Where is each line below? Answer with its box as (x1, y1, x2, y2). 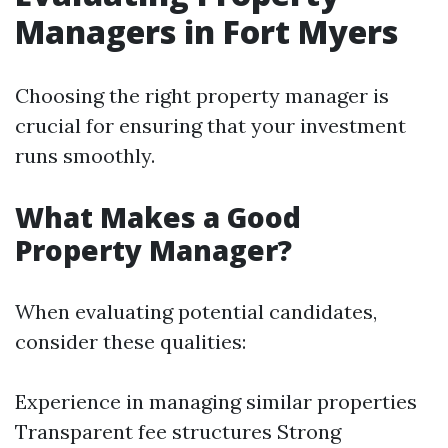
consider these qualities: (15, 329, 246, 354)
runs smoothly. (15, 143, 155, 168)
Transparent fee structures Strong (15, 419, 341, 444)
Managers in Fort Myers (15, 10, 398, 53)
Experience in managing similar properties (15, 389, 417, 414)
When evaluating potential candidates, (15, 299, 377, 324)
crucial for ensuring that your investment (15, 113, 406, 138)
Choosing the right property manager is (15, 83, 389, 108)
